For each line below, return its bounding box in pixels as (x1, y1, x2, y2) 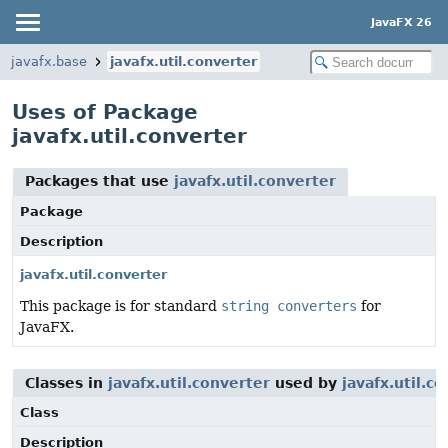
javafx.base (11, 54, 87, 69)
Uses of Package (12, 100, 198, 124)
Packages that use (25, 173, 174, 189)
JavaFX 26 (371, 15, 432, 29)
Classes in (25, 375, 108, 391)
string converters (221, 298, 357, 314)
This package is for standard (20, 298, 221, 314)
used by (270, 375, 342, 391)
